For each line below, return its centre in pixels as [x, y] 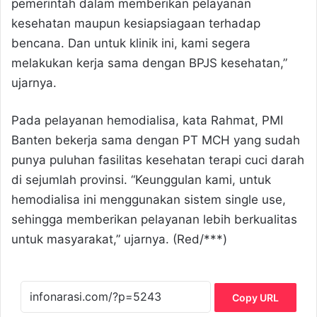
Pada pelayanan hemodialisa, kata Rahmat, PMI [147, 121]
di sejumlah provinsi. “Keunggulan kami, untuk [141, 180]
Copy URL [255, 298]
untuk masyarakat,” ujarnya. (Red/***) [119, 240]
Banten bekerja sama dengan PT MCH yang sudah [156, 140]
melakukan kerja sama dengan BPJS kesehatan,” [149, 63]
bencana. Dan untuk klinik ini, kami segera [131, 44]
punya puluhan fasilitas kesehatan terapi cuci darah [158, 160]
